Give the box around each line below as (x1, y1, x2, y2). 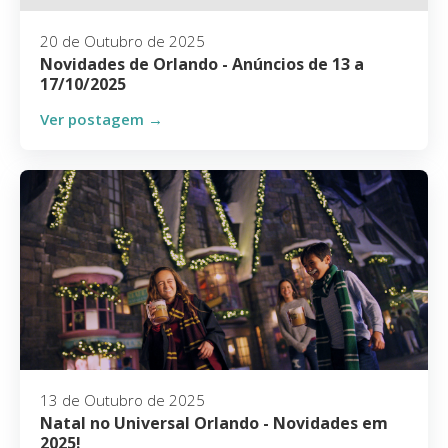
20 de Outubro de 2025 (40, 31, 205, 51)
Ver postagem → (40, 109, 163, 129)
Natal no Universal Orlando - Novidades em (40, 412, 388, 434)
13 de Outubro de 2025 (40, 390, 205, 410)
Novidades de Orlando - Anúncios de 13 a (40, 53, 364, 75)
